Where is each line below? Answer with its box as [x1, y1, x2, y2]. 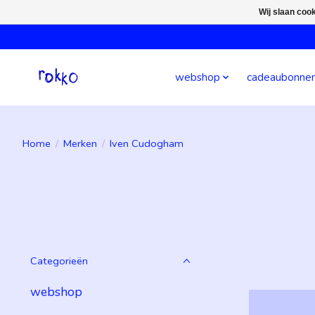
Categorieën [30, 254, 88, 268]
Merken [63, 136, 97, 150]
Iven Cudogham [109, 136, 184, 150]
